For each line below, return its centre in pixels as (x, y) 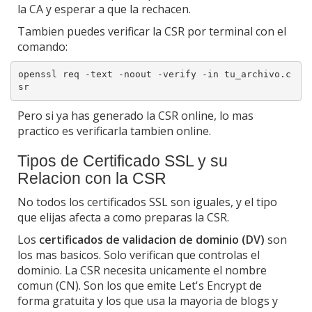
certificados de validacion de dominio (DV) (152, 239)
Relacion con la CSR (92, 178)
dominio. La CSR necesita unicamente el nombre (142, 270)
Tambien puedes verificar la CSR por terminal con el (152, 31)
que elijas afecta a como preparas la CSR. (123, 217)
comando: (42, 46)
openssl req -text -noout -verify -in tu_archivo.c (155, 75)
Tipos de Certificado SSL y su (123, 161)
